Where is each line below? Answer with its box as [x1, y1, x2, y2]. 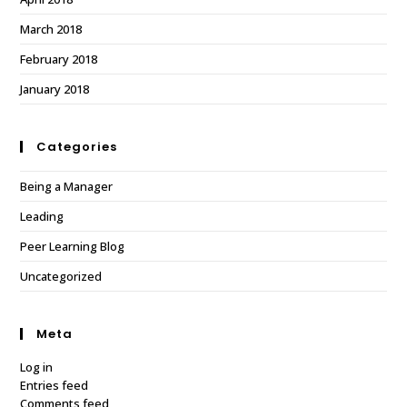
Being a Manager [20, 178, 114, 195]
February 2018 [20, 51, 98, 68]
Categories [36, 138, 118, 156]
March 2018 [20, 21, 83, 38]
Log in [20, 359, 54, 376]
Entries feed [20, 377, 89, 394]
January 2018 [20, 81, 90, 98]
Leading [20, 208, 65, 225]
